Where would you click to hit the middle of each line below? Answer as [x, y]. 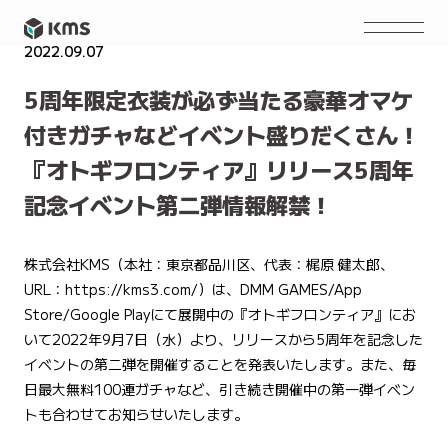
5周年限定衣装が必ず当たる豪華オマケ [218, 99]
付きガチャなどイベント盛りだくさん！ [222, 134]
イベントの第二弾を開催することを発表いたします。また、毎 [220, 364]
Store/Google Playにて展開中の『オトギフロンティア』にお [220, 314]
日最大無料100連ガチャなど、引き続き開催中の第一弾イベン [219, 389]
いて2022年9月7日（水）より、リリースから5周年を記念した [223, 339]
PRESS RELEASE [176, 51]
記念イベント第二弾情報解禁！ [178, 204]
